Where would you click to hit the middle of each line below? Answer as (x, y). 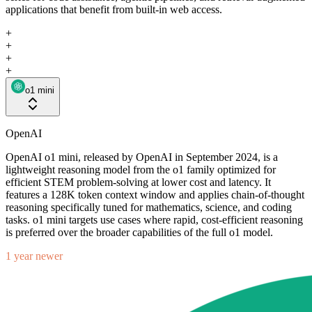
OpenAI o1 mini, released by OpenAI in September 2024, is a (142, 157)
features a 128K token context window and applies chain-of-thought (155, 194)
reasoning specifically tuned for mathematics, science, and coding (149, 207)
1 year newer (34, 256)
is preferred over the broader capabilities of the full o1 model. (139, 232)
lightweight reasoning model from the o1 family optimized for (141, 169)
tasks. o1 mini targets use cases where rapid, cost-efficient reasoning (154, 219)
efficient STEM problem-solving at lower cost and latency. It (138, 182)
